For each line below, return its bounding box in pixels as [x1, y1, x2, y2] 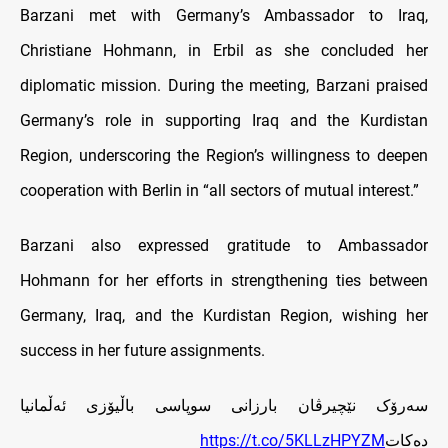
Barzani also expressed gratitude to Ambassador [20, 236, 428, 256]
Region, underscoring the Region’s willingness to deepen [20, 146, 428, 166]
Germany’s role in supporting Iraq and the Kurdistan [20, 111, 428, 131]
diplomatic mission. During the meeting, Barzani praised [20, 76, 428, 96]
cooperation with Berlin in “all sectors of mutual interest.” [20, 181, 419, 201]
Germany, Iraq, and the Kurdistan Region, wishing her [20, 306, 428, 326]
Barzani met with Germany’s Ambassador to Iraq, [20, 6, 428, 26]
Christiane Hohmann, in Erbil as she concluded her [20, 41, 428, 61]
